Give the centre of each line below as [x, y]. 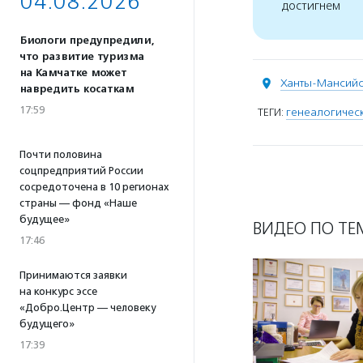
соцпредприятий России [81, 171]
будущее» [45, 219]
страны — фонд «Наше [78, 203]
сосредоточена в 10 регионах [94, 187]
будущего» [47, 324]
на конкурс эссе [58, 291]
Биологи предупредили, [87, 41]
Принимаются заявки [73, 275]
